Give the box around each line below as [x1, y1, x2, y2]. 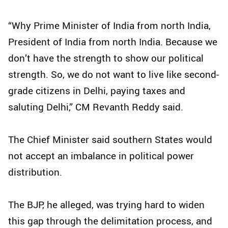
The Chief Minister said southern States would [8, 132, 212, 146]
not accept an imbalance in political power [8, 149, 194, 162]
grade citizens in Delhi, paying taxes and [8, 83, 185, 97]
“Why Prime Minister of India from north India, [8, 18, 211, 32]
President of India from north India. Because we [8, 35, 217, 48]
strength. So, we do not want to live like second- [8, 67, 219, 81]
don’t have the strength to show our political [8, 51, 204, 65]
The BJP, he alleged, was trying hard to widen [8, 197, 205, 211]
